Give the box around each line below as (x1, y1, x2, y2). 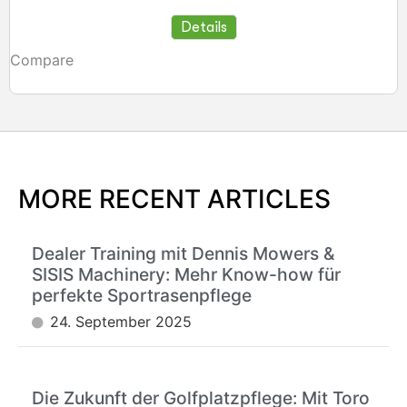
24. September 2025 (50, 312, 192, 331)
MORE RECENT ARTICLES (18, 183, 331, 214)
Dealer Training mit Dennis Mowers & (32, 242, 334, 264)
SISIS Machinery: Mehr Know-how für (32, 263, 341, 285)
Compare (10, 50, 74, 69)
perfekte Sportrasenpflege (32, 283, 252, 306)
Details (180, 18, 227, 35)
